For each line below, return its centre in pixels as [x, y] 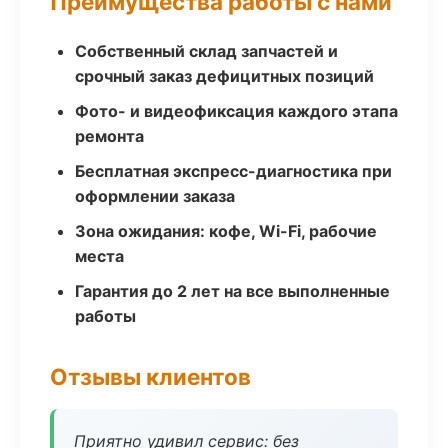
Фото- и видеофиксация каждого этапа [236, 111]
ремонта [109, 136]
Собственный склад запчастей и [206, 51]
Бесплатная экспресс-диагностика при [233, 171]
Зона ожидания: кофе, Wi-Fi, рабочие [226, 231]
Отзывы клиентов [150, 376]
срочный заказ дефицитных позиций [224, 76]
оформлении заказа [155, 196]
